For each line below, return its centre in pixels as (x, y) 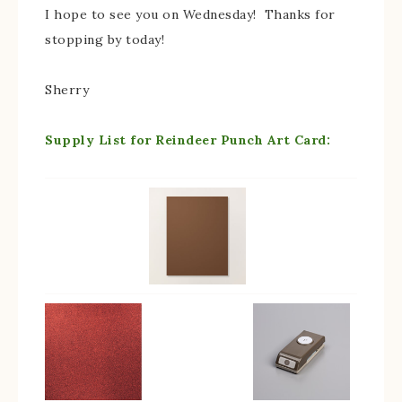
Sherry (67, 90)
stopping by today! (105, 40)
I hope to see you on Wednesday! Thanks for (190, 15)
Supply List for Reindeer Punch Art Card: (188, 140)
